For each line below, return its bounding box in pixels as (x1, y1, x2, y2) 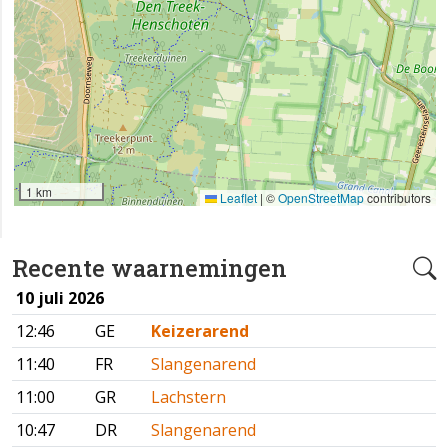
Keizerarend (151, 320, 249, 343)
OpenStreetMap (278, 189, 364, 207)
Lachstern (151, 386, 226, 409)
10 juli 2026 (16, 287, 104, 310)
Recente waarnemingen (12, 252, 287, 284)
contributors (364, 189, 431, 207)
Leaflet (217, 189, 257, 207)
